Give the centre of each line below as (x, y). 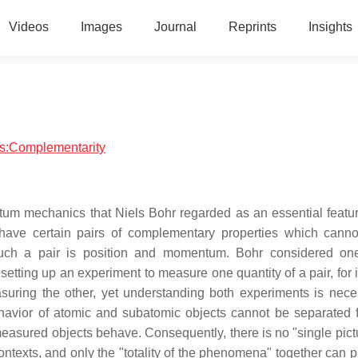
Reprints (252, 27)
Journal (175, 27)
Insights (330, 27)
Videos (28, 27)
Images (101, 27)
